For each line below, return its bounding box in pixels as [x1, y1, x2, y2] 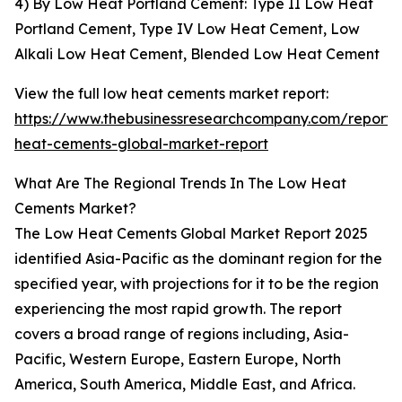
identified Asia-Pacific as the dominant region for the [14, 249, 382, 268]
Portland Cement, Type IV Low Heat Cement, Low [14, 20, 360, 39]
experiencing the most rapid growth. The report [14, 300, 342, 319]
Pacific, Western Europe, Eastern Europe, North [14, 350, 341, 369]
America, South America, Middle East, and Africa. [14, 375, 355, 394]
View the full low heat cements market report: [14, 84, 328, 103]
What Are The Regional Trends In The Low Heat [14, 174, 346, 193]
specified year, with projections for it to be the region [14, 275, 379, 293]
